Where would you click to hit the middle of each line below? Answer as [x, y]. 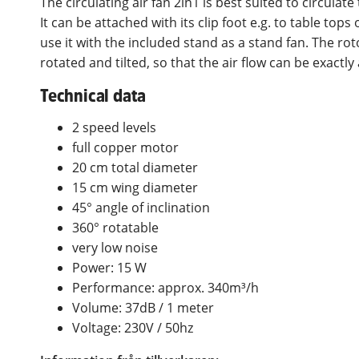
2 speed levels [114, 128]
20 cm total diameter [135, 168]
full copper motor [125, 148]
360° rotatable [115, 228]
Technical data [93, 96]
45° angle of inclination [141, 208]
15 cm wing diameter [135, 188]
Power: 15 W [109, 268]
